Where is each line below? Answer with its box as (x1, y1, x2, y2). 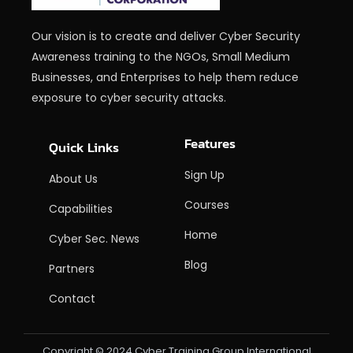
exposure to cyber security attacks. (32, 89, 226, 106)
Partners (49, 260, 95, 277)
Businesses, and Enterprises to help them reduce (32, 69, 299, 85)
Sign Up (184, 166, 225, 183)
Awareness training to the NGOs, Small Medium (32, 48, 290, 65)
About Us (49, 170, 98, 187)
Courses (184, 196, 229, 213)
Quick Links (49, 136, 119, 158)
